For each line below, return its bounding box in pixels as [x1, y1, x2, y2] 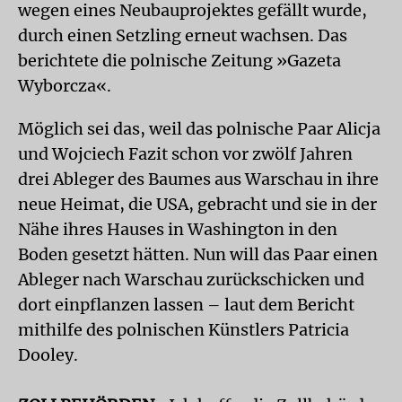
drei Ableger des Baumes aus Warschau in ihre [18, 169, 379, 189]
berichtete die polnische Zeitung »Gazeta [18, 50, 341, 71]
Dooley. [18, 345, 78, 365]
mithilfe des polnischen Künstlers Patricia [18, 319, 349, 340]
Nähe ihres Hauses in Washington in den [18, 219, 337, 240]
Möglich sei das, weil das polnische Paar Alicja [18, 118, 380, 139]
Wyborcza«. [18, 75, 111, 96]
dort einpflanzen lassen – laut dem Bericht [18, 294, 354, 315]
